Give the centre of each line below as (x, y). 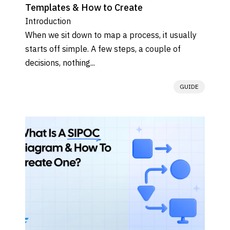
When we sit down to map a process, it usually (111, 35)
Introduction (48, 21)
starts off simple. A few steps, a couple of (103, 49)
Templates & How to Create (84, 7)
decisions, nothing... (60, 62)
